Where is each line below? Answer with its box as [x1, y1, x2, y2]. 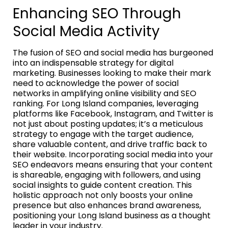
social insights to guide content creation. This [13, 179, 192, 191]
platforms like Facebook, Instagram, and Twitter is [13, 107, 213, 120]
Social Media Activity [13, 21, 160, 41]
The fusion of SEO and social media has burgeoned [13, 46, 213, 59]
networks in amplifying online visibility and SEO [13, 87, 196, 99]
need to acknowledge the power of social [13, 77, 179, 89]
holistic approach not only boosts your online [13, 189, 193, 201]
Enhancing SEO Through [13, 3, 181, 23]
